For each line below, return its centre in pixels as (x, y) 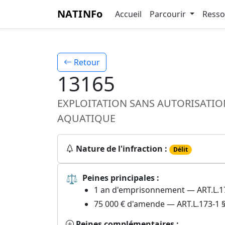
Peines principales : (121, 178)
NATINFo (80, 14)
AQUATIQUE (86, 118)
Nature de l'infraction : (122, 149)
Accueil (128, 14)
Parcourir (168, 14)
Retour (86, 62)
